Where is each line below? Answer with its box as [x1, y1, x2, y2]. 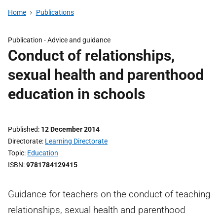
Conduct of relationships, [8, 47, 175, 64]
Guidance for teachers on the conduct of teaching [8, 188, 211, 200]
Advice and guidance [47, 36, 110, 44]
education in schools [8, 85, 145, 103]
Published [8, 125, 38, 133]
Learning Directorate [45, 137, 108, 145]
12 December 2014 [41, 125, 100, 133]
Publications [36, 8, 74, 16]
